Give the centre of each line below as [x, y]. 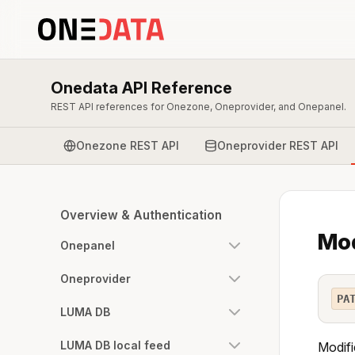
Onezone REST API [128, 145]
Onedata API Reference [141, 88]
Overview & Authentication [141, 215]
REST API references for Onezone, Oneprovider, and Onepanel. [198, 107]
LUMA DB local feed [115, 345]
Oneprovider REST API [278, 145]
